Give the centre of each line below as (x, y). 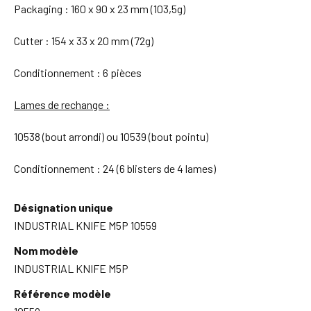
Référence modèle (62, 293)
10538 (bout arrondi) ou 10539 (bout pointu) (111, 136)
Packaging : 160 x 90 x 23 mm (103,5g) (100, 8)
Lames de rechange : (62, 104)
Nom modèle (46, 250)
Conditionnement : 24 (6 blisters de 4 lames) (115, 168)
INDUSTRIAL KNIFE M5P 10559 (85, 225)
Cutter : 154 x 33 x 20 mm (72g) (84, 40)
